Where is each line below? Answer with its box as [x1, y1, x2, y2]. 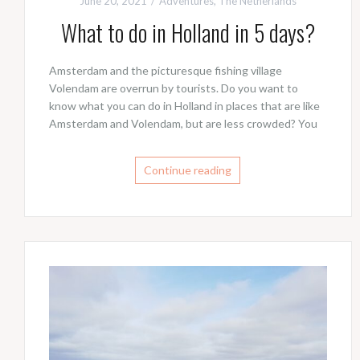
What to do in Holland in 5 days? [60, 16, 315, 50]
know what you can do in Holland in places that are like [49, 99, 320, 113]
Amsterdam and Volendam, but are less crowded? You [49, 117, 317, 131]
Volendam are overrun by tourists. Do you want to [49, 81, 298, 96]
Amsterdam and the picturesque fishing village [49, 63, 282, 78]
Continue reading [144, 163, 232, 178]
